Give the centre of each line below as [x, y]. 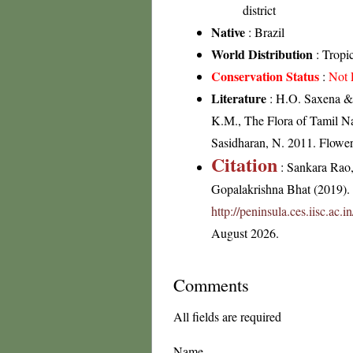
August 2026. [245, 233]
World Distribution [262, 54]
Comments [211, 284]
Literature [239, 98]
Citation [244, 164]
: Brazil [265, 32]
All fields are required [227, 316]
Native [228, 32]
